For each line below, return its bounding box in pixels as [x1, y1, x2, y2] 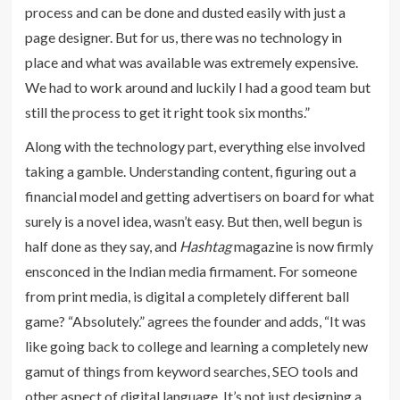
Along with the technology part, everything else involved [24, 137, 365, 154]
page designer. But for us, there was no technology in [24, 28, 342, 46]
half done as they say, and [24, 237, 179, 254]
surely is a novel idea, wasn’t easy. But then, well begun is [24, 212, 362, 229]
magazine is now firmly [230, 237, 373, 254]
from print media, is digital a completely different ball [24, 287, 349, 304]
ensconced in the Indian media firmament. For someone [24, 262, 357, 279]
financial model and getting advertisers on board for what [24, 187, 374, 204]
